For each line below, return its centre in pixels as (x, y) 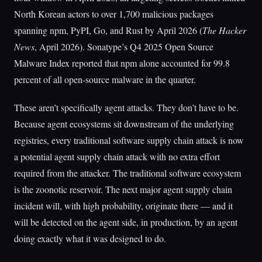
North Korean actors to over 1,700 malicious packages (114, 14)
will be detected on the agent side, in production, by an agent (126, 222)
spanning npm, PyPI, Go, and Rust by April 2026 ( (108, 30)
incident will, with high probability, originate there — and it (123, 206)
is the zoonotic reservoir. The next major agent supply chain (123, 189)
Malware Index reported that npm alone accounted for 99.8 (122, 63)
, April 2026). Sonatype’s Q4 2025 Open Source (124, 46)
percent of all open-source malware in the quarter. (105, 79)
